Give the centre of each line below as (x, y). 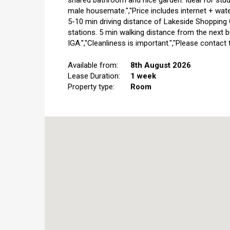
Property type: (91, 87)
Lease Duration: (94, 76)
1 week (143, 76)
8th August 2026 (161, 65)
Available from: (93, 65)
